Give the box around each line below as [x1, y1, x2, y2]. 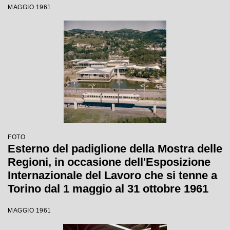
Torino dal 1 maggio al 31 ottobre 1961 [8, 182, 208, 195]
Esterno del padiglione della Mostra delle [8, 142, 222, 155]
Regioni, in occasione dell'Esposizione [8, 156, 210, 168]
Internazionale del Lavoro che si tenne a [8, 169, 217, 182]
